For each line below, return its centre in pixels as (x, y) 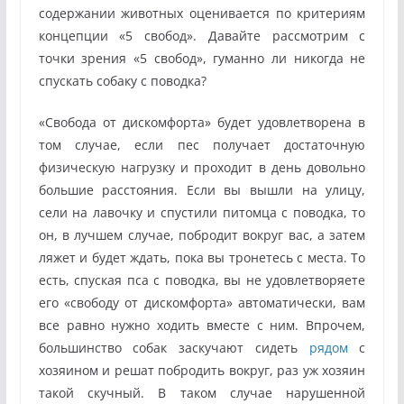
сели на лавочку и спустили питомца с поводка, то (202, 212)
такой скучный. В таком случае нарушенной (202, 392)
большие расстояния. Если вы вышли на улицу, (202, 189)
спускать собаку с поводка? (122, 80)
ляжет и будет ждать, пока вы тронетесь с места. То (202, 257)
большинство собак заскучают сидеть (174, 347)
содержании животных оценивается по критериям (202, 13)
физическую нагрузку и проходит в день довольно (202, 167)
